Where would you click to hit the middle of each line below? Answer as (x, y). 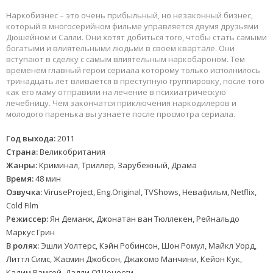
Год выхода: (31, 139)
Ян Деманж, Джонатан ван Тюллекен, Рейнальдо (144, 219)
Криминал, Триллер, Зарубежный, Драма (117, 165)
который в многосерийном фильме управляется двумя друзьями (132, 27)
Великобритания (72, 152)
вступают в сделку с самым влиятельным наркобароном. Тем (126, 59)
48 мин (47, 179)
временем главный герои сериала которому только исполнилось (133, 70)
